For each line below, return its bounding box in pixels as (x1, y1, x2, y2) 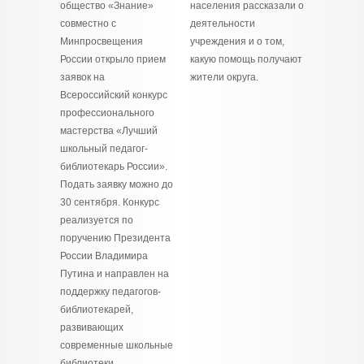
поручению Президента (60, 232, 171, 244)
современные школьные (60, 340, 173, 351)
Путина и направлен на (60, 268, 169, 279)
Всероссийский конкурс (60, 89, 167, 101)
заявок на (60, 71, 105, 83)
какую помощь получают (190, 54, 302, 65)
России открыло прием (60, 54, 166, 65)
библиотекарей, (60, 304, 133, 315)
